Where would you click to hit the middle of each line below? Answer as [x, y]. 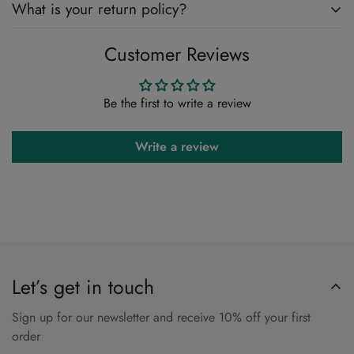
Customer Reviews [177, 55]
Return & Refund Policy [280, 55]
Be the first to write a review [177, 104]
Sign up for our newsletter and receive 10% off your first [161, 318]
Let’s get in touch [83, 287]
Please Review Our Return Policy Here [115, 55]
